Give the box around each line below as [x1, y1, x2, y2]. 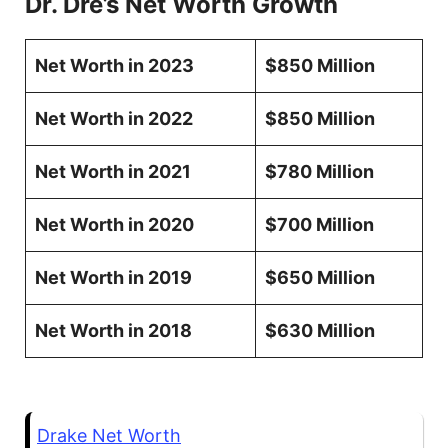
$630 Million [265, 320, 375, 342]
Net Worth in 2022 [35, 108, 193, 130]
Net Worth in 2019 [35, 267, 192, 289]
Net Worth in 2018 [35, 320, 192, 342]
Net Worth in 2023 [35, 55, 194, 77]
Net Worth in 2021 [35, 161, 191, 183]
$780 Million [265, 161, 374, 183]
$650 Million [265, 267, 375, 289]
